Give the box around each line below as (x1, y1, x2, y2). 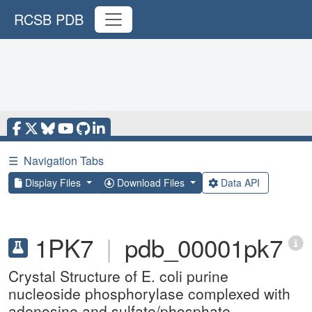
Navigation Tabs (24, 153, 104, 169)
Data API (217, 175, 263, 189)
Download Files (114, 175, 187, 189)
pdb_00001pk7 (125, 230, 283, 265)
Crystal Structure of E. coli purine (8, 265, 228, 286)
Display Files (22, 175, 84, 189)
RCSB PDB (14, 9, 84, 29)
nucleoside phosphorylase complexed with (8, 283, 290, 304)
